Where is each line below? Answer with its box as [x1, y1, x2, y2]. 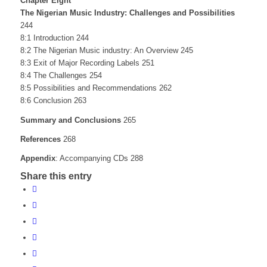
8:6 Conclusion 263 [20, 96, 86, 105]
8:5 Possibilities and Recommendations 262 [20, 83, 172, 93]
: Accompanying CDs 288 [55, 153, 143, 163]
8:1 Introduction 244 [20, 33, 89, 43]
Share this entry [20, 170, 92, 181]
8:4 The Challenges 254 [20, 71, 102, 80]
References [20, 134, 61, 144]
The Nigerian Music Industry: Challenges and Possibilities [20, 8, 235, 18]
